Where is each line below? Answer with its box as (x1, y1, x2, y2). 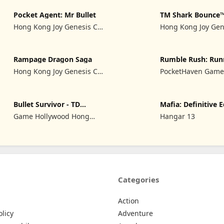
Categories (118, 174, 159, 184)
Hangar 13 (160, 111, 195, 121)
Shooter (13, 107, 41, 117)
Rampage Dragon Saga (13, 54, 92, 64)
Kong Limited (13, 122, 58, 132)
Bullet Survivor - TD (13, 99, 80, 109)
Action (118, 195, 139, 205)
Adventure (118, 208, 153, 218)
